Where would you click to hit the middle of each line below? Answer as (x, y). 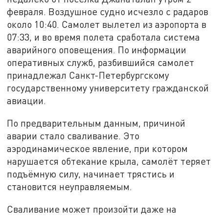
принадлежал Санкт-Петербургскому (88, 75)
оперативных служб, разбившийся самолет (101, 63)
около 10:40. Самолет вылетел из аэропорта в (107, 24)
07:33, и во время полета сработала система (104, 37)
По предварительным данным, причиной (96, 123)
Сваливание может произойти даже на (92, 209)
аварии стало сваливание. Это (73, 136)
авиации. (27, 101)
